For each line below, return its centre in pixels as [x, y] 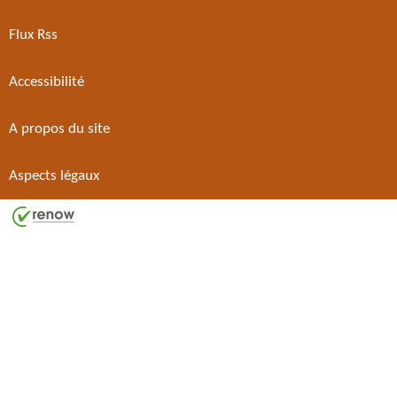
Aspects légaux [54, 175]
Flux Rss [33, 35]
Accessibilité [47, 82]
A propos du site [59, 128]
